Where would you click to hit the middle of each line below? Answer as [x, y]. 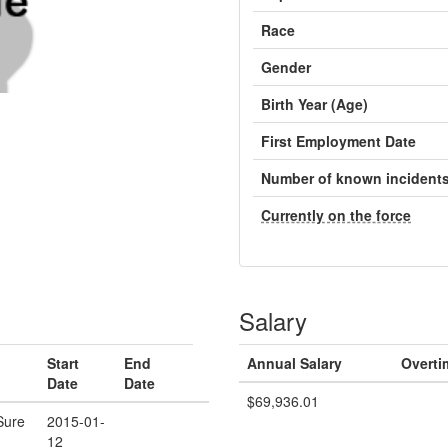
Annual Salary [294, 363]
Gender [286, 67]
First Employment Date [338, 141]
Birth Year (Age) [314, 104]
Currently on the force [336, 215]
